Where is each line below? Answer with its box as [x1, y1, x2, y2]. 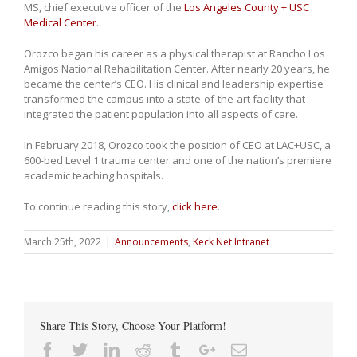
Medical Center [24, 15, 96, 30]
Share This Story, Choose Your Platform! [40, 318, 226, 334]
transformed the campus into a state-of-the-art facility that [24, 92, 305, 107]
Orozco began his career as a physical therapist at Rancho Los [24, 46, 325, 61]
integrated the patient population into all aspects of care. [24, 107, 298, 122]
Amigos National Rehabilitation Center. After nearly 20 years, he [24, 61, 330, 76]
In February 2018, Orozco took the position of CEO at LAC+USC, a [24, 138, 331, 153]
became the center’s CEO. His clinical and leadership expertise [24, 76, 324, 92]
